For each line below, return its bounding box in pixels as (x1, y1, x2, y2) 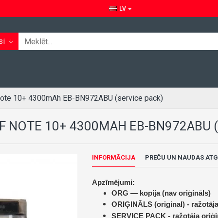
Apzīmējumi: (91, 178, 135, 186)
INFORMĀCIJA (91, 154, 135, 161)
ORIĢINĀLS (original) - (111, 200, 191, 208)
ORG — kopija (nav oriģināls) (111, 189, 211, 197)
